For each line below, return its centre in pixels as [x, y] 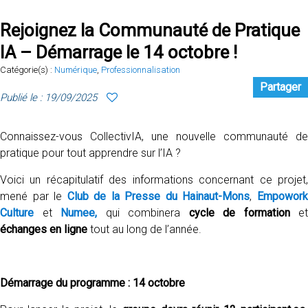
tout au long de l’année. [144, 229]
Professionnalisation [141, 70]
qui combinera [143, 213]
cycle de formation [239, 213]
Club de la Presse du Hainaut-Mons [158, 196]
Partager [280, 87]
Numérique [76, 70]
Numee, [79, 213]
